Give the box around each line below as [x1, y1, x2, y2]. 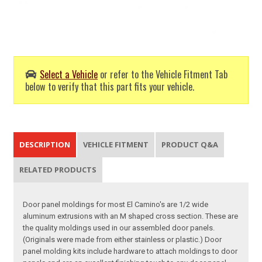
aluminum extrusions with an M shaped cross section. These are [23, 212, 239, 221]
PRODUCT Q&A [161, 139, 219, 150]
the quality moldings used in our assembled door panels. [23, 223, 215, 233]
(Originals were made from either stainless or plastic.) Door [23, 235, 222, 244]
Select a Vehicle [40, 66, 98, 81]
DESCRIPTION [19, 139, 71, 150]
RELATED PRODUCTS [19, 164, 97, 175]
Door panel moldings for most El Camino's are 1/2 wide [23, 200, 209, 209]
